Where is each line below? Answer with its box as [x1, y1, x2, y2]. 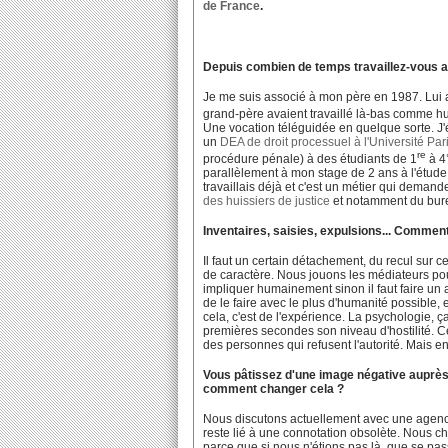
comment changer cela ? [203, 381, 345, 396]
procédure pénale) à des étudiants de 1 [203, 151, 418, 166]
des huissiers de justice [203, 193, 331, 208]
